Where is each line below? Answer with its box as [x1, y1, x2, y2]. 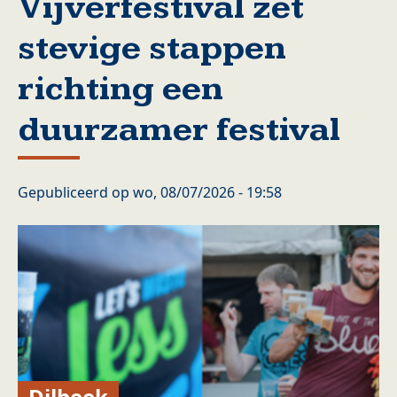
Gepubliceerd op [18, 183, 133, 202]
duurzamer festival [18, 110, 340, 150]
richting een [18, 69, 223, 109]
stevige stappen [18, 28, 286, 68]
